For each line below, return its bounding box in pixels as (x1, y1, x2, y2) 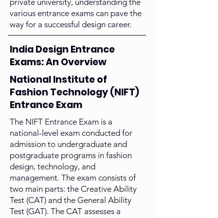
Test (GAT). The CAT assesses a (10, 206, 121, 217)
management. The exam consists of (10, 173, 136, 183)
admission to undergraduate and (10, 139, 127, 149)
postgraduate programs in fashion (10, 150, 132, 161)
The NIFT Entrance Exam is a (10, 117, 112, 127)
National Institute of (10, 73, 107, 87)
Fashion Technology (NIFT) (10, 86, 139, 99)
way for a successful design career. (10, 19, 131, 30)
